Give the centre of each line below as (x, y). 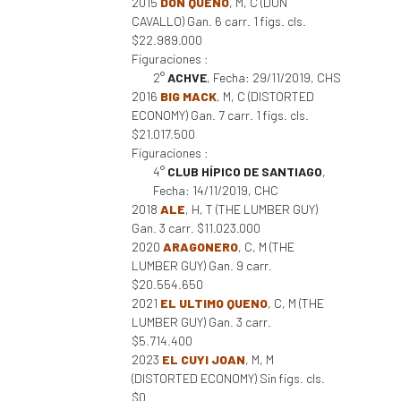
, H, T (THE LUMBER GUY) (252, 209)
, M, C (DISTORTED (265, 96)
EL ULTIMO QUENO (214, 303)
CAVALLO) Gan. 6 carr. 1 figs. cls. (219, 21)
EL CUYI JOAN (204, 359)
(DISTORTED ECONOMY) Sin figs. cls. (228, 378)
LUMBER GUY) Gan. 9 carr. (202, 265)
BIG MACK (188, 96)
